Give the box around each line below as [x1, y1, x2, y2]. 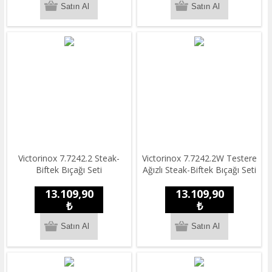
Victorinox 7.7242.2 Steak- [18, 152, 120, 164]
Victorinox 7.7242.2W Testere [141, 152, 257, 164]
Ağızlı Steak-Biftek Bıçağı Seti [142, 163, 256, 175]
